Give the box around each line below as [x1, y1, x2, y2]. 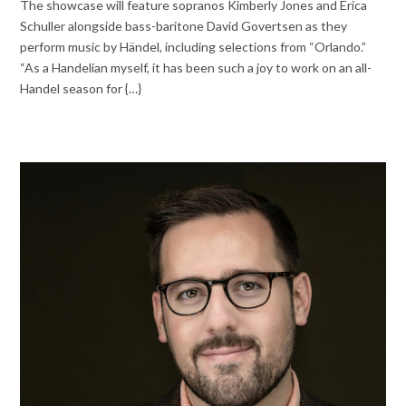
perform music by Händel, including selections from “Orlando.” [20, 39, 367, 55]
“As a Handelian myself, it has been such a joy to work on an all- [20, 60, 372, 76]
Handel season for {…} [20, 81, 142, 97]
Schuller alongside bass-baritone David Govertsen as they [20, 18, 348, 34]
